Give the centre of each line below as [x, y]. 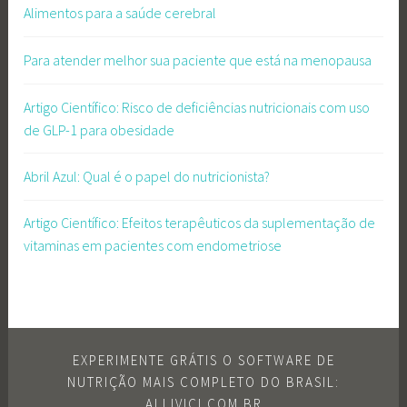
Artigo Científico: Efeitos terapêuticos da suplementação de [200, 223]
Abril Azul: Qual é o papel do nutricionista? [147, 177]
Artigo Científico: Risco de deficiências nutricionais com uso [197, 107]
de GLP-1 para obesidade [99, 129]
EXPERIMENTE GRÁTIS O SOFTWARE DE [203, 360]
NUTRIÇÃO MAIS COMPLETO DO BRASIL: [203, 382]
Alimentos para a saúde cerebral [120, 13]
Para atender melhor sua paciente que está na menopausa [198, 60]
